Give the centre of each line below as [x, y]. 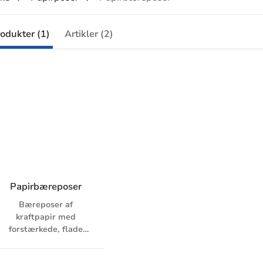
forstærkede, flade [46, 230]
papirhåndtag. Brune [46, 242]
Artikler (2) [89, 34]
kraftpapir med [46, 217]
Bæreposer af [46, 205]
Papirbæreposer [46, 187]
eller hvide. [46, 254]
